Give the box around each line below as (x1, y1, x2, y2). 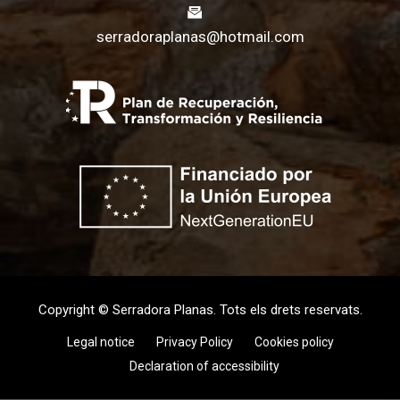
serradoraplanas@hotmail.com (96, 28, 304, 46)
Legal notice (66, 335, 135, 350)
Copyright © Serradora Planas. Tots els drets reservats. (37, 302, 362, 319)
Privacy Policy (155, 335, 233, 350)
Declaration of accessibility (129, 359, 279, 374)
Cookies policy (254, 335, 334, 350)
